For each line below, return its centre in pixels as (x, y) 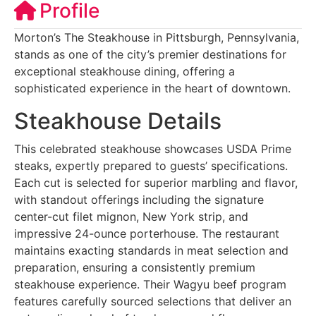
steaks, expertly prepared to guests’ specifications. (151, 165)
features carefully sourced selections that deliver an (153, 301)
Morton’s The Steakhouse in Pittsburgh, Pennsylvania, (157, 37)
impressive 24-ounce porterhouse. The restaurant (147, 233)
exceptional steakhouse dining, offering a (124, 71)
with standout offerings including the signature (139, 199)
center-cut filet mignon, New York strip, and (131, 216)
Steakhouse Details (118, 121)
